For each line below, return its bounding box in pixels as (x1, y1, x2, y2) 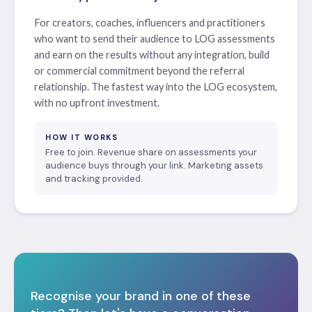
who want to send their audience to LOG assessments (34, 32, 275, 45)
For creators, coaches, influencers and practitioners (34, 16, 265, 29)
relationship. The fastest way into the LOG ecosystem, (34, 80, 277, 93)
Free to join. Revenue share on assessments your (45, 146, 257, 158)
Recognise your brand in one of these (31, 287, 251, 304)
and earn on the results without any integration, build (34, 48, 270, 61)
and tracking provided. (45, 172, 143, 185)
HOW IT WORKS (45, 132, 118, 142)
